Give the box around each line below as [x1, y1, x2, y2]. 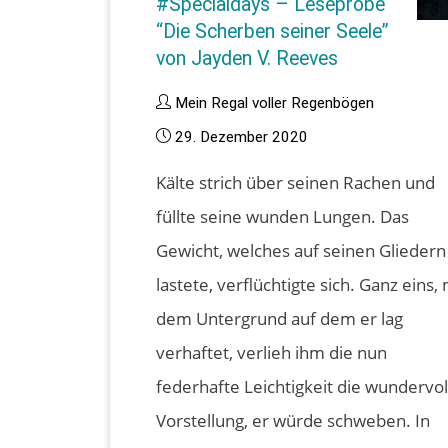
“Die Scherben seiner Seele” [156, 19, 390, 43]
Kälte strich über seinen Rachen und [156, 170, 436, 194]
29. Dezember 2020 [175, 127, 309, 146]
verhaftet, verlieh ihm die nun [156, 340, 388, 364]
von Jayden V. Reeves [156, 46, 339, 70]
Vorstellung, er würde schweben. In [156, 408, 431, 432]
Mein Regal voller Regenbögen [175, 93, 375, 112]
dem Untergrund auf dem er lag [156, 306, 404, 330]
